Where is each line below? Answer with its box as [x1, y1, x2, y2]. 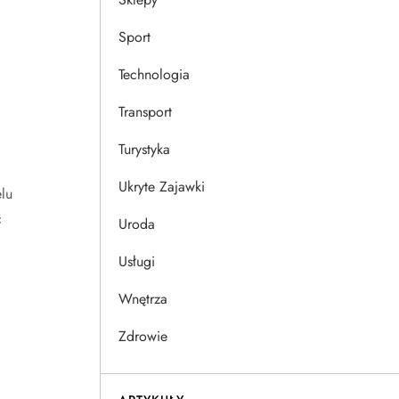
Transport [118, 102, 172, 122]
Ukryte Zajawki [118, 176, 205, 197]
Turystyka [118, 139, 170, 159]
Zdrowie [118, 326, 167, 346]
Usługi [118, 251, 155, 272]
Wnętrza [118, 289, 167, 309]
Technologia [118, 64, 190, 85]
